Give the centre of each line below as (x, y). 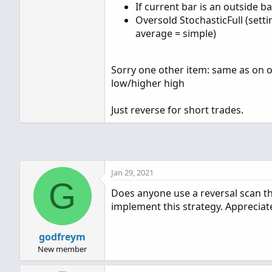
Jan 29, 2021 (132, 172)
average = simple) (176, 33)
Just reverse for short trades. (177, 110)
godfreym (62, 237)
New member (62, 249)
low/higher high (148, 83)
